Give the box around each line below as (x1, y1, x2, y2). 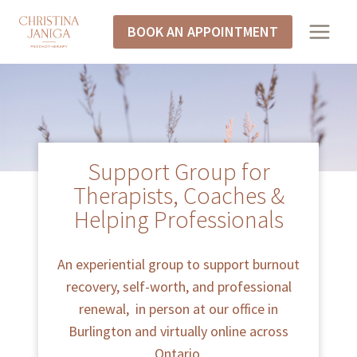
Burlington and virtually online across (69, 321, 288, 340)
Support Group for (87, 155, 270, 186)
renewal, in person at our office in (79, 299, 278, 318)
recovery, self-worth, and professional (65, 277, 292, 296)
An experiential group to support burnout (57, 254, 300, 273)
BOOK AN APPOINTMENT (127, 22, 279, 41)
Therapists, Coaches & (73, 179, 284, 210)
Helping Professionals (73, 203, 284, 234)
